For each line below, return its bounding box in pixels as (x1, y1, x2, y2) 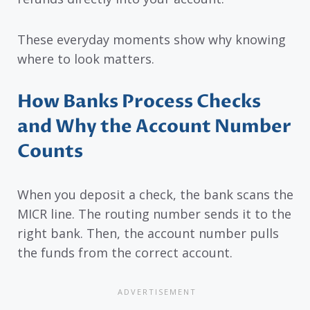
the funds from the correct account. (17, 244, 232, 262)
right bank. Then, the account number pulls (17, 225, 279, 242)
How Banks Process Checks (17, 89, 261, 115)
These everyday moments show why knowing (17, 30, 286, 48)
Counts (17, 139, 83, 165)
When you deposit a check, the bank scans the (17, 186, 293, 203)
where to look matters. (17, 50, 154, 67)
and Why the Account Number (17, 114, 291, 140)
